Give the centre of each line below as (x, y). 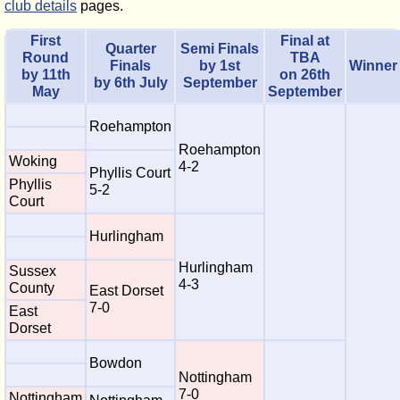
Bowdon (116, 363)
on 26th (305, 75)
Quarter (130, 49)
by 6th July (130, 83)
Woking (33, 161)
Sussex (33, 271)
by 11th (46, 75)
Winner (373, 66)
